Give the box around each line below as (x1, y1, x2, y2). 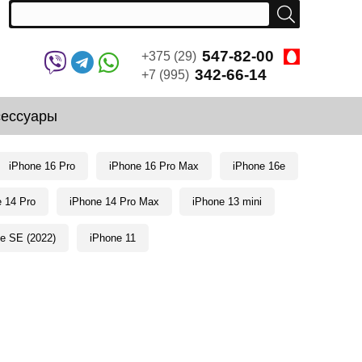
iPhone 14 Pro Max (69, 196, 159, 208)
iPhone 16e (232, 159, 285, 172)
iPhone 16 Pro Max (109, 159, 200, 172)
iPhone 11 (89, 232, 136, 245)
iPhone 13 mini (192, 196, 263, 208)
